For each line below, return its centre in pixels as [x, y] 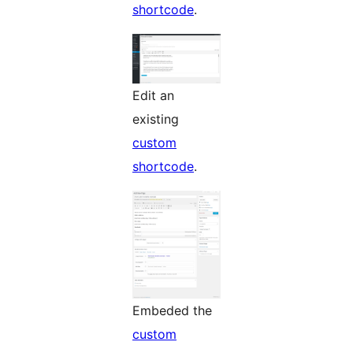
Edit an [153, 95]
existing [156, 119]
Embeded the [172, 311]
